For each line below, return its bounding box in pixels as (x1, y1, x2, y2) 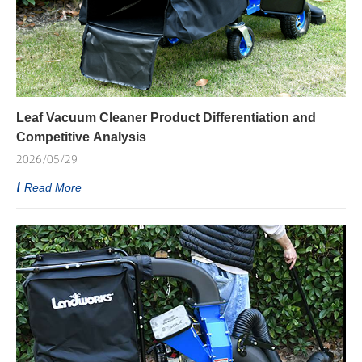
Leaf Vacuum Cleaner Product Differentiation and (16, 110, 316, 124)
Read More (24, 180, 82, 194)
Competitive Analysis (16, 129, 146, 144)
